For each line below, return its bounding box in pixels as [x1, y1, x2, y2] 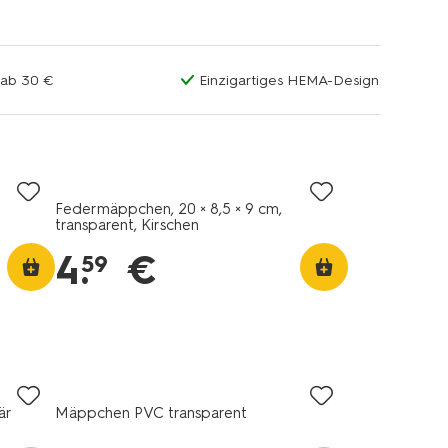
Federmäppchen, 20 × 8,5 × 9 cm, [54, 200, 282, 218]
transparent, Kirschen [54, 216, 199, 234]
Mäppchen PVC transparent [54, 404, 247, 422]
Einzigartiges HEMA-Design [198, 72, 379, 89]
